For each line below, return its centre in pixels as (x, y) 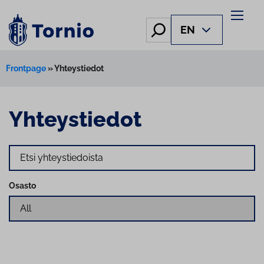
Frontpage (26, 68)
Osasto (22, 185)
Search (22, 149)
